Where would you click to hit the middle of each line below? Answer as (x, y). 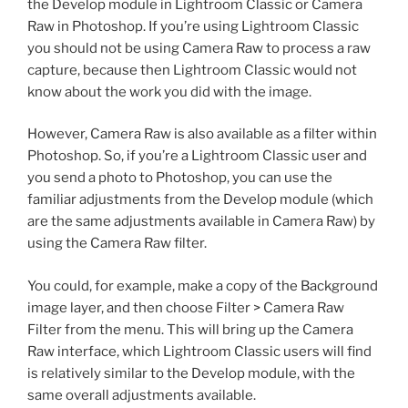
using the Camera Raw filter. (117, 244)
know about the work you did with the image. (169, 92)
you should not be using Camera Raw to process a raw (199, 48)
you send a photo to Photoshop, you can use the (180, 178)
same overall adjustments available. (142, 395)
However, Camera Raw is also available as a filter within (202, 134)
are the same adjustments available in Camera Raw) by (201, 222)
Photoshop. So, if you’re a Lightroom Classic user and (197, 156)
